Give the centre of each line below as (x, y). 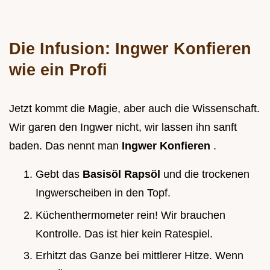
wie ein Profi (58, 69)
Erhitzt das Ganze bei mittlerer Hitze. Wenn (140, 256)
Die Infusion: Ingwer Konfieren (130, 48)
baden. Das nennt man (65, 146)
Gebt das (59, 174)
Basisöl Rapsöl (123, 174)
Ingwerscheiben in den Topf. (103, 193)
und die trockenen (206, 174)
